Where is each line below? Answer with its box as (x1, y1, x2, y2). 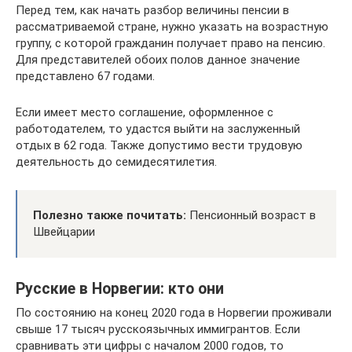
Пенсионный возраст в (186, 208, 316, 222)
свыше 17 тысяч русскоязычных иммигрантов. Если (16, 322, 300, 336)
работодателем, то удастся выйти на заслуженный (16, 122, 300, 136)
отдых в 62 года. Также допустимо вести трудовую (16, 138, 302, 152)
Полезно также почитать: (33, 208, 186, 222)
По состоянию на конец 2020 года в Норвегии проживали (16, 306, 332, 320)
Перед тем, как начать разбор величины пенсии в (16, 3, 289, 17)
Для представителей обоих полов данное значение (16, 53, 300, 67)
